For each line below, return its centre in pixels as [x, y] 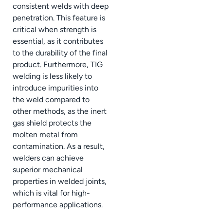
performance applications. [58, 204]
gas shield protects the [52, 123]
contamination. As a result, [59, 146]
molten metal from [45, 134]
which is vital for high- [51, 193]
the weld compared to [51, 99]
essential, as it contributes [58, 41]
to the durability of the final [60, 53]
